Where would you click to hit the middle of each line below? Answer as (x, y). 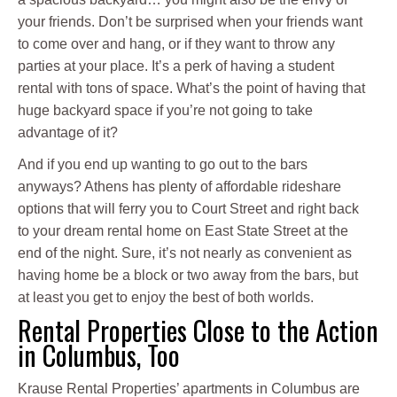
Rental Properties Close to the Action (198, 331)
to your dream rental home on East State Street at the (183, 231)
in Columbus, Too (99, 355)
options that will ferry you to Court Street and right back (188, 209)
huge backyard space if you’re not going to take (165, 111)
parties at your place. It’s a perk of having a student (176, 66)
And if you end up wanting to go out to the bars (163, 165)
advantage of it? (68, 133)
